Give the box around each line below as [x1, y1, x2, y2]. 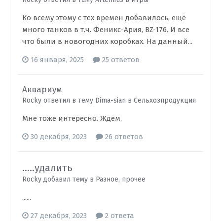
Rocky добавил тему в [22, 175, 96, 184]
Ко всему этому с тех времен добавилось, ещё [22, 13, 186, 22]
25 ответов [100, 55, 140, 64]
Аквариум [22, 84, 62, 95]
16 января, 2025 [31, 55, 84, 64]
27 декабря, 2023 [31, 211, 87, 220]
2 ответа [103, 211, 134, 220]
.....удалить [22, 162, 73, 174]
